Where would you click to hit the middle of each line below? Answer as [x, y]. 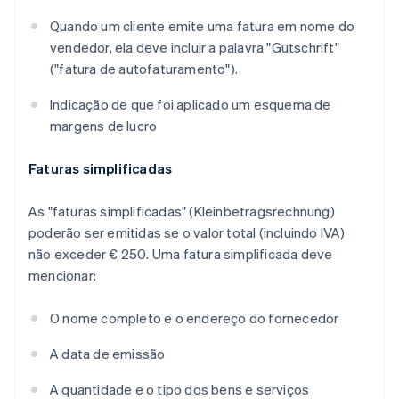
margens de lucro [104, 126]
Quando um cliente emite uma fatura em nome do [203, 26]
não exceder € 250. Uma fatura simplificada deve [181, 254]
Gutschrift [303, 48]
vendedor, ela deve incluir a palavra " [161, 48]
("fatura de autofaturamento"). [144, 69]
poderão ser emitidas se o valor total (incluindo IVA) [187, 233]
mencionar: [62, 276]
